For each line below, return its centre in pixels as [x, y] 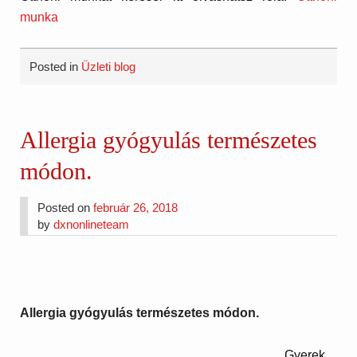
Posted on [66, 207]
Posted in [56, 67]
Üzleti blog [109, 67]
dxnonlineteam [92, 224]
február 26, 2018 [136, 207]
